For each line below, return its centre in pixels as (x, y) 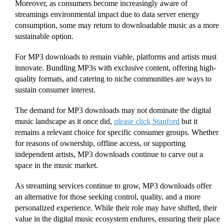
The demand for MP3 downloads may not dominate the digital (113, 110)
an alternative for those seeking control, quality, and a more (108, 197)
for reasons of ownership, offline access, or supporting (100, 143)
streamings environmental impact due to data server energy (107, 14)
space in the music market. (56, 165)
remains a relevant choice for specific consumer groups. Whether (117, 132)
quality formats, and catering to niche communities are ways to (113, 79)
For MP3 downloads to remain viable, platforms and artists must (116, 57)
